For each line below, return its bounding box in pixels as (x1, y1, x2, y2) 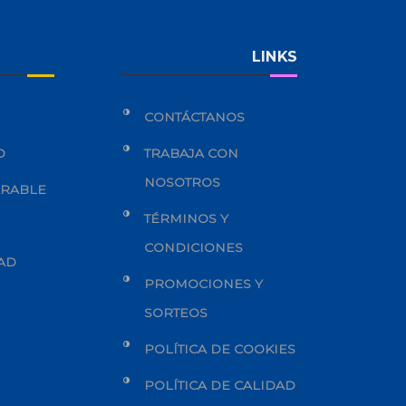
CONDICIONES (143, 239, 243, 256)
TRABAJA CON (143, 145, 238, 161)
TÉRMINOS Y (143, 210, 228, 227)
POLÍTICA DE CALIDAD (143, 377, 295, 393)
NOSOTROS (143, 174, 220, 190)
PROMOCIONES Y (143, 275, 263, 292)
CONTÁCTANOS (143, 109, 245, 125)
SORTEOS (143, 304, 208, 321)
